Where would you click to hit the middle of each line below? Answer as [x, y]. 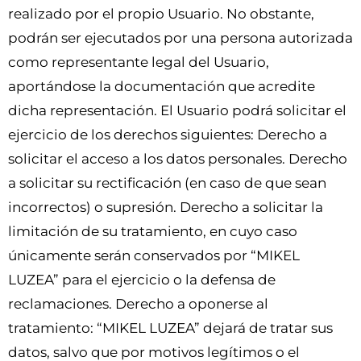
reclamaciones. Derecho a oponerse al [138, 304]
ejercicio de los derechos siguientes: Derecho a [168, 135]
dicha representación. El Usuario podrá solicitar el [177, 111]
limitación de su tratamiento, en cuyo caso [153, 232]
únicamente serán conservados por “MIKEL [154, 256]
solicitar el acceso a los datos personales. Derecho [178, 159]
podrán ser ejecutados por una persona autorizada [180, 38]
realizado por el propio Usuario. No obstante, [161, 14]
